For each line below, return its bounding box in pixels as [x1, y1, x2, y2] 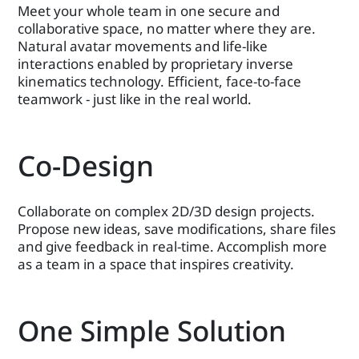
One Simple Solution [18, 311, 287, 349]
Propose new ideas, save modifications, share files [18, 219, 337, 238]
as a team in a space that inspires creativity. [18, 254, 295, 273]
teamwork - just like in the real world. [18, 89, 252, 108]
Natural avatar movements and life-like [18, 36, 268, 55]
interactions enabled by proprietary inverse [18, 54, 294, 73]
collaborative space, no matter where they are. [18, 18, 317, 38]
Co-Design [18, 146, 155, 184]
